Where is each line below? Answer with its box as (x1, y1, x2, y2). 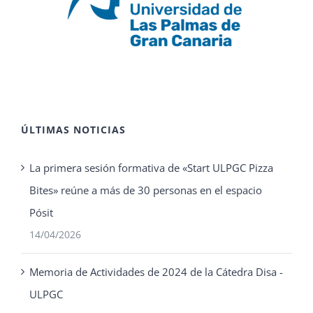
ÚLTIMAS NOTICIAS (21, 123, 126, 137)
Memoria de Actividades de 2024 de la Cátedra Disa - (29, 265, 283, 279)
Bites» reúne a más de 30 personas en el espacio (29, 183, 262, 198)
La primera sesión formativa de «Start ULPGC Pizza (29, 161, 273, 175)
